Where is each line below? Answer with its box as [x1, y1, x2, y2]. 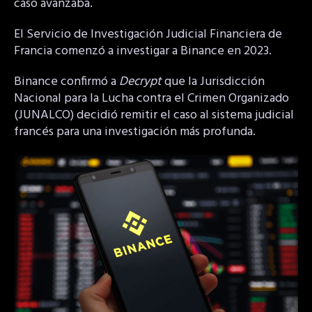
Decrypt [119, 71, 162, 92]
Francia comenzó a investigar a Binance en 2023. [14, 40, 272, 61]
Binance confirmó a [14, 71, 119, 92]
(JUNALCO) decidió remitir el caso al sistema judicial [14, 104, 294, 125]
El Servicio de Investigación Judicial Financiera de [14, 24, 282, 45]
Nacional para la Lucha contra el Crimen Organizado [14, 88, 289, 109]
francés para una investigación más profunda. [14, 121, 256, 142]
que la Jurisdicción [162, 71, 265, 92]
